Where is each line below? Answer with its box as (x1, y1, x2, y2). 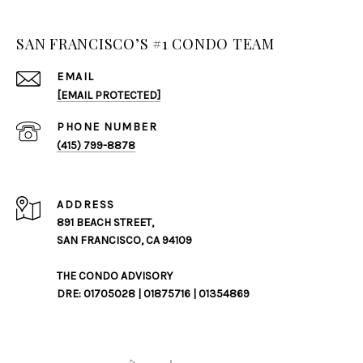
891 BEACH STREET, (57, 216, 154, 229)
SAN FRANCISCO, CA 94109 (57, 233, 192, 247)
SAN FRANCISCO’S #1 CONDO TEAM (16, 34, 275, 53)
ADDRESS (57, 198, 115, 211)
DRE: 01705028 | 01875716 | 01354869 (57, 287, 250, 301)
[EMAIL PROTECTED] (57, 88, 160, 102)
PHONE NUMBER (57, 120, 157, 134)
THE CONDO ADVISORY (57, 269, 173, 283)
